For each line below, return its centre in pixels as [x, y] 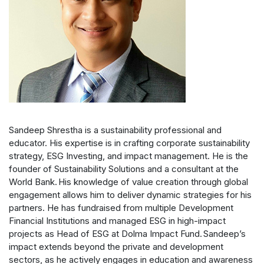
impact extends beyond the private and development [116, 246]
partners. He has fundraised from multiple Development [121, 207]
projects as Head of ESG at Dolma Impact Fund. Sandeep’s [127, 233]
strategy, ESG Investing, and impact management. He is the [128, 156]
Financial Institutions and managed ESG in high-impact [117, 220]
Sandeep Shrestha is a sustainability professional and [115, 130]
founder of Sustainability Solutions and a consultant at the [124, 169]
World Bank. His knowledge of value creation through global [128, 181]
